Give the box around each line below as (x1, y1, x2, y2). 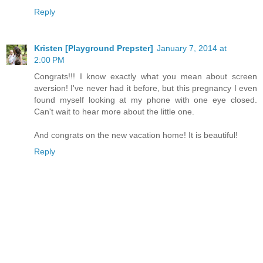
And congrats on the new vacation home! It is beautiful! (34, 130, 238, 140)
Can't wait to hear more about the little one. (34, 107, 194, 117)
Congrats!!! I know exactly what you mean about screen (34, 72, 257, 82)
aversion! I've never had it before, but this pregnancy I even (34, 83, 257, 93)
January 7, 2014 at (157, 43, 227, 53)
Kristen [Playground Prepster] (34, 43, 153, 53)
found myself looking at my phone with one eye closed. (34, 95, 257, 105)
